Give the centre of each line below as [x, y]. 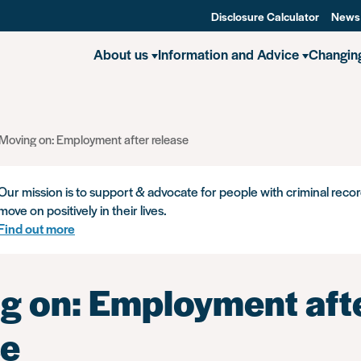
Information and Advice [228, 54]
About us [121, 54]
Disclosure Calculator [265, 16]
